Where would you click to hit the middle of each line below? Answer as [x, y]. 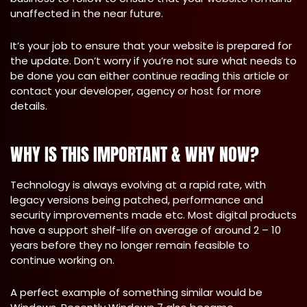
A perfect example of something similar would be [136, 292]
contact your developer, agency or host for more [136, 91]
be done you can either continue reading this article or [149, 76]
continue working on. [62, 260]
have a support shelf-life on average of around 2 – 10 [146, 230]
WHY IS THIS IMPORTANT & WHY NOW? [135, 154]
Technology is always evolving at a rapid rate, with [138, 185]
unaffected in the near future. [87, 13]
